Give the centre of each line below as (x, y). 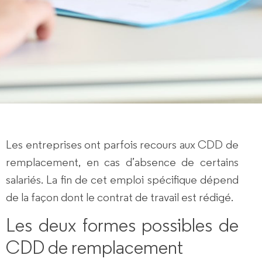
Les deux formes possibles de (122, 225)
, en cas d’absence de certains (158, 162)
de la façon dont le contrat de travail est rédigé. (120, 197)
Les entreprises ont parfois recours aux (102, 144)
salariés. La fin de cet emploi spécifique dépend (122, 180)
